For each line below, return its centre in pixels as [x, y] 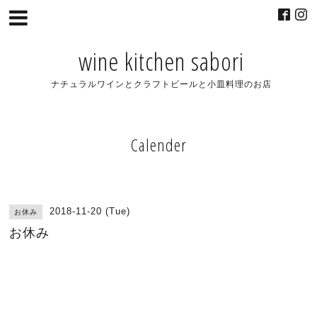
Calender [158, 145]
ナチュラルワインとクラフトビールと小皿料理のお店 [162, 84]
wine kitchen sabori [162, 61]
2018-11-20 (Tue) [90, 211]
